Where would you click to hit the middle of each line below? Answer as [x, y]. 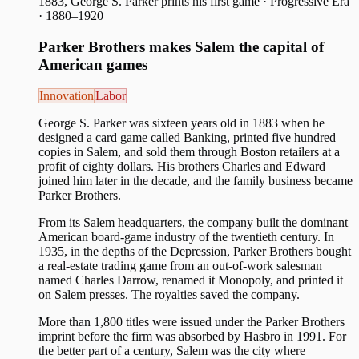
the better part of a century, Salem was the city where [172, 350]
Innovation [67, 95]
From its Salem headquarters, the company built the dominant [193, 222]
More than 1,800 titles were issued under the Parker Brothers [192, 321]
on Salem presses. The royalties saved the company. [169, 294]
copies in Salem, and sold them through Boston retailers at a [189, 151]
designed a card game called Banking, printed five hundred [187, 137]
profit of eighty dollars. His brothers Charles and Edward [182, 166]
